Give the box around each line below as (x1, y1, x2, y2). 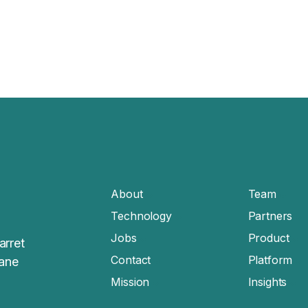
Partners (247, 209, 293, 223)
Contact (111, 253, 151, 267)
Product (247, 231, 289, 245)
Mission (111, 275, 150, 289)
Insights (247, 275, 287, 289)
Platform (247, 253, 293, 267)
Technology (111, 209, 172, 223)
